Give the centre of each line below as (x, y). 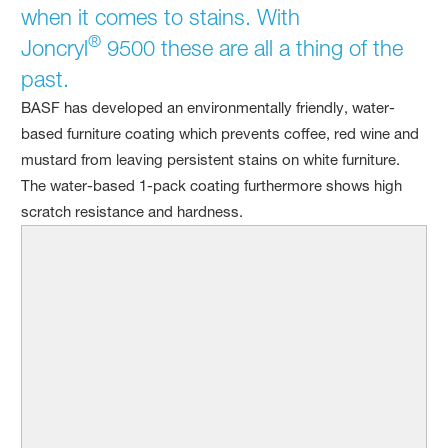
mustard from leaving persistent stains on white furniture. (211, 159)
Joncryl (55, 47)
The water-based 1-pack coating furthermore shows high (212, 185)
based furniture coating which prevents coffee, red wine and (220, 133)
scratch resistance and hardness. (132, 211)
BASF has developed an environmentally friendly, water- (208, 107)
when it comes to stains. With (161, 16)
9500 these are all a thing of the (252, 47)
